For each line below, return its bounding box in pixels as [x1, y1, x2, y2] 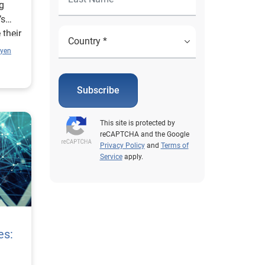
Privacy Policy [99, 141, 145, 150]
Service [99, 153, 122, 161]
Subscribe [76, 85, 119, 96]
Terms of [160, 141, 189, 150]
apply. [122, 153, 143, 161]
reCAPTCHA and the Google [99, 130, 189, 138]
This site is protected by [99, 119, 175, 127]
